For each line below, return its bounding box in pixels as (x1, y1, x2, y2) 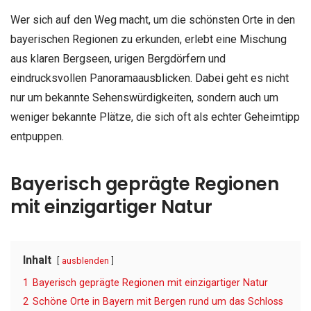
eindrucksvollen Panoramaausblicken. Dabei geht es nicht (10, 71, 289, 85)
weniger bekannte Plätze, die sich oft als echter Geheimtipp (10, 110, 300, 124)
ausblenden (62, 255, 109, 267)
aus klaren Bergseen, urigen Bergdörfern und (10, 51, 226, 65)
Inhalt (23, 253, 51, 267)
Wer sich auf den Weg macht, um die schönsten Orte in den (10, 12, 295, 26)
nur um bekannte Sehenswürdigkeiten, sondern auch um (10, 90, 278, 104)
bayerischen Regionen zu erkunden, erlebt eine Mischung (10, 32, 287, 46)
